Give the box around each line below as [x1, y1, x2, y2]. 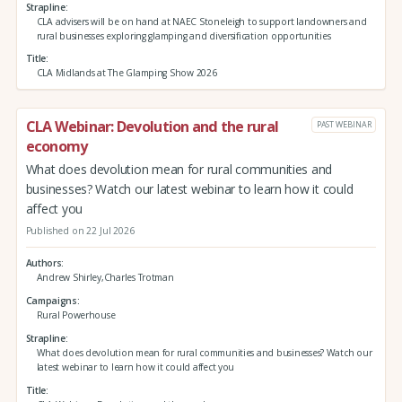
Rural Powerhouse [36, 309, 116, 322]
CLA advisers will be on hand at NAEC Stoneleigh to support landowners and [36, 14, 367, 28]
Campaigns [25, 294, 77, 308]
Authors [25, 257, 62, 270]
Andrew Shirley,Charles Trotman [36, 271, 174, 284]
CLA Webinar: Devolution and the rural [25, 117, 279, 137]
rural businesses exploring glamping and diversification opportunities [36, 29, 331, 42]
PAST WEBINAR [316, 118, 371, 130]
